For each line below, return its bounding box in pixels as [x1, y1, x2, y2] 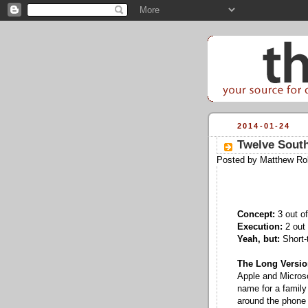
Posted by [217, 155, 260, 165]
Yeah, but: [237, 234, 280, 244]
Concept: [237, 209, 275, 219]
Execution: [237, 221, 283, 232]
